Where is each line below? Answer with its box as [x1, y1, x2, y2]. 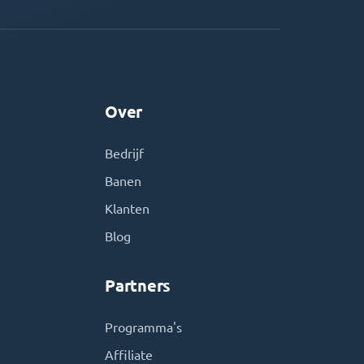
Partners [105, 276, 171, 295]
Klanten [105, 201, 150, 216]
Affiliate [105, 348, 154, 362]
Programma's [105, 320, 183, 335]
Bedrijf [105, 146, 145, 161]
